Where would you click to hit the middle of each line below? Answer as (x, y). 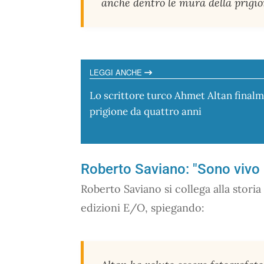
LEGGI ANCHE (117, 72)
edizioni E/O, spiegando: (143, 208)
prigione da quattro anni (146, 111)
